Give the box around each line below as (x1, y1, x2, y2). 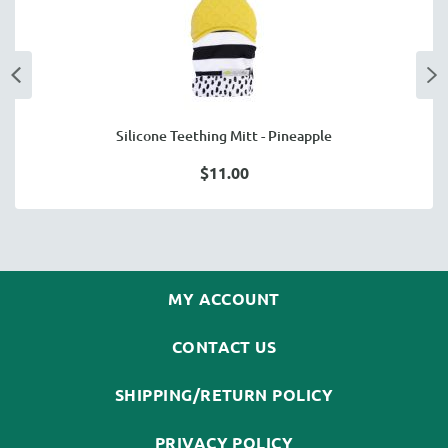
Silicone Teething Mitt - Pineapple (116, 126, 332, 145)
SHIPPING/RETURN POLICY (114, 384, 334, 405)
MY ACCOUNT (168, 288, 280, 309)
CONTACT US (171, 336, 277, 357)
